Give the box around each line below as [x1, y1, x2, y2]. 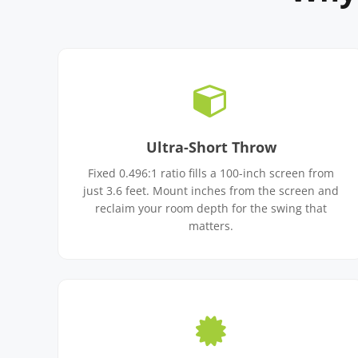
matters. [189, 218, 233, 233]
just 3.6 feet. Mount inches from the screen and [83, 183, 339, 198]
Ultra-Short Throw [145, 137, 276, 157]
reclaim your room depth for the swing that [95, 201, 327, 216]
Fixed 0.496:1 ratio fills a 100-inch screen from [88, 165, 334, 181]
